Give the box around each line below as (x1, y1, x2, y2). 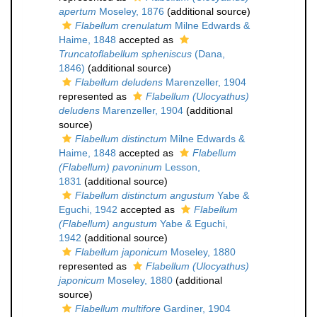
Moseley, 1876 (96, 6, 164, 17)
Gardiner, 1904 (161, 303, 231, 314)
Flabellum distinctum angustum (75, 190, 214, 201)
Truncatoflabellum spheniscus (59, 48, 192, 59)
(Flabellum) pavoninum (59, 161, 162, 173)
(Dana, (192, 48, 225, 59)
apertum (59, 6, 96, 17)
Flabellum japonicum (75, 246, 168, 258)
